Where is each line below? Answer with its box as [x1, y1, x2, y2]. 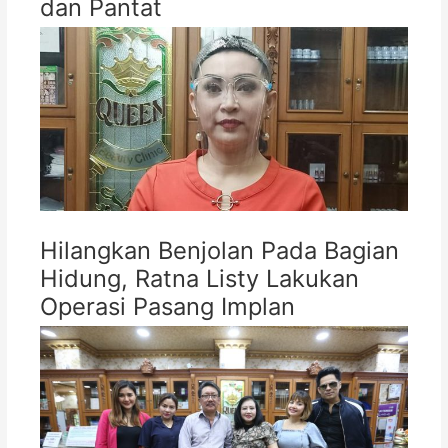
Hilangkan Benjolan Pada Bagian [39, 235, 399, 265]
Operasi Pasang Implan [39, 291, 295, 321]
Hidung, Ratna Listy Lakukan [39, 263, 359, 293]
